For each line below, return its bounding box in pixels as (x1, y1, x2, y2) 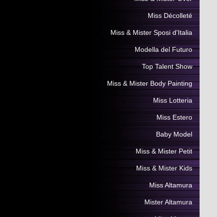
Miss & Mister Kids (136, 164, 192, 172)
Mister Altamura (144, 198, 192, 206)
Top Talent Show (142, 62, 192, 70)
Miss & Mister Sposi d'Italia (110, 29, 192, 36)
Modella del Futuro (135, 46, 192, 53)
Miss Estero (156, 113, 192, 121)
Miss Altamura (149, 181, 192, 189)
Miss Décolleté (148, 12, 192, 19)
